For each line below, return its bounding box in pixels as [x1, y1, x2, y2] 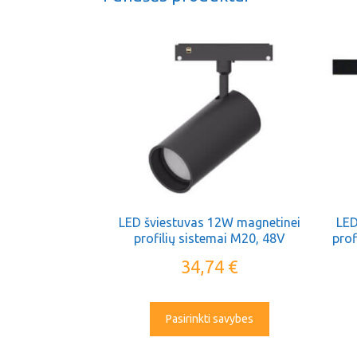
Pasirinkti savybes [166, 312, 254, 325]
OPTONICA [178, 246, 242, 261]
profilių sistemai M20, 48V [134, 230, 286, 245]
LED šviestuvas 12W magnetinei [119, 214, 301, 229]
